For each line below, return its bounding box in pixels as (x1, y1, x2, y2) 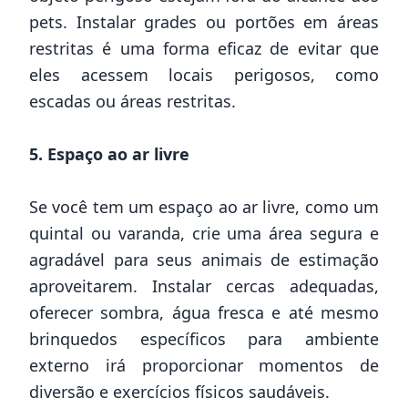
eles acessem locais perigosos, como (29, 63, 379, 86)
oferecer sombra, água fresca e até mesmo (29, 301, 379, 323)
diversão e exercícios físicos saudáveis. (29, 380, 330, 403)
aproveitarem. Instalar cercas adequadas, (29, 274, 379, 297)
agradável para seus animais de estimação (29, 248, 379, 270)
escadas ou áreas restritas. (29, 89, 236, 112)
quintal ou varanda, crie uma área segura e (29, 221, 379, 244)
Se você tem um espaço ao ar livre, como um (29, 195, 379, 218)
